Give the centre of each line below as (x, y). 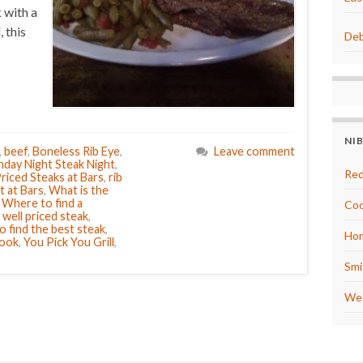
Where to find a (42, 203)
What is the (79, 190)
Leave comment (254, 151)
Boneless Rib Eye (76, 151)
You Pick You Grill (69, 242)
